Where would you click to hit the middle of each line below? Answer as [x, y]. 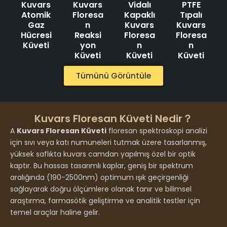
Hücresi [36, 35]
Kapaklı [139, 15]
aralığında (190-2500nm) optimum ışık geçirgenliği [99, 178]
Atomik [36, 15]
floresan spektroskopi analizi [157, 131]
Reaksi [88, 35]
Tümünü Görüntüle [113, 75]
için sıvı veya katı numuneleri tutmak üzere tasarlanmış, [108, 143]
